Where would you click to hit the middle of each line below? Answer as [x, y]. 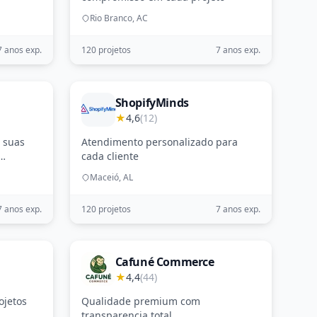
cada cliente [110, 156]
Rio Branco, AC [119, 18]
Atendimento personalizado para [159, 142]
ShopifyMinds [152, 103]
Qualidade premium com [140, 301]
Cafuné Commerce [165, 262]
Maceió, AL [111, 177]
